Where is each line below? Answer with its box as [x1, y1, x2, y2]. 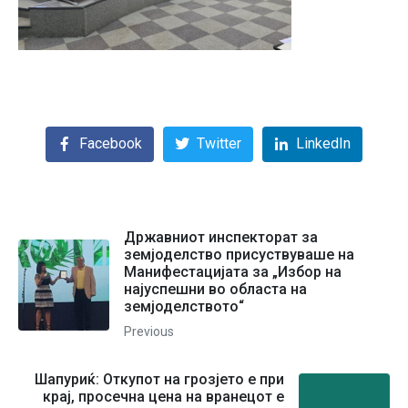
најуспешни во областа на [124, 280, 307, 299]
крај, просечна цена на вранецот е [43, 388, 284, 406]
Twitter [197, 135, 241, 153]
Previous [124, 324, 174, 340]
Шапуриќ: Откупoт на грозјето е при [35, 371, 284, 389]
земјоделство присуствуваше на [124, 246, 354, 264]
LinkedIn [295, 135, 351, 153]
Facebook [79, 135, 143, 153]
